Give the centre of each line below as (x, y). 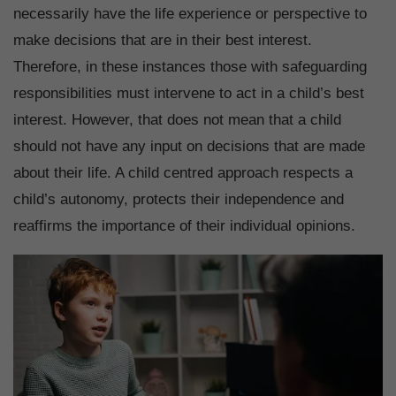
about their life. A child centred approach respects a (183, 173)
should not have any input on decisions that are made (189, 147)
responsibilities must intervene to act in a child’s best (189, 94)
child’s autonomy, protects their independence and (179, 200)
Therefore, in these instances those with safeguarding (190, 67)
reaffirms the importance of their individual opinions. (187, 226)
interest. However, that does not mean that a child (177, 120)
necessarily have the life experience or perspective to (190, 14)
